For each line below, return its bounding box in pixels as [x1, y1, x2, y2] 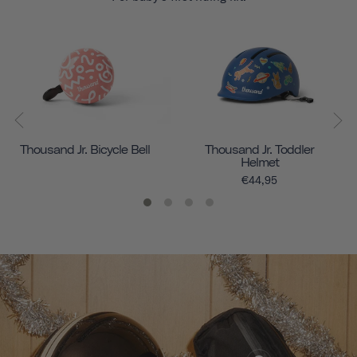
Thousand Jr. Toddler [205, 143, 315, 158]
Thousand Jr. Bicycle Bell [20, 143, 151, 158]
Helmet [240, 155, 279, 171]
